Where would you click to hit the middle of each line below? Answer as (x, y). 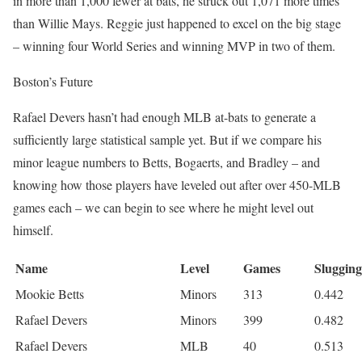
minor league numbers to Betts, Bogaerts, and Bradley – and (166, 162)
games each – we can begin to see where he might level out (163, 207)
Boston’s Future (53, 81)
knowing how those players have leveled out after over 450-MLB (177, 184)
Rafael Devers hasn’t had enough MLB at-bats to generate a (164, 116)
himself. (33, 229)
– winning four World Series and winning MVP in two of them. (174, 45)
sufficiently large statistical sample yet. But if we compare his (167, 139)
